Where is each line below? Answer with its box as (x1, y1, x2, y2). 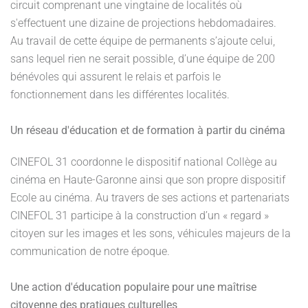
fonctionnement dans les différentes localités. (10, 88, 230, 101)
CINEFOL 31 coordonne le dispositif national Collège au (10, 155, 277, 168)
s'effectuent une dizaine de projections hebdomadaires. (10, 16, 276, 30)
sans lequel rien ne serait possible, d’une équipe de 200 (10, 52, 275, 65)
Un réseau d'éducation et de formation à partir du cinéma (10, 124, 285, 137)
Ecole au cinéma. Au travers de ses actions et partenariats (10, 191, 289, 204)
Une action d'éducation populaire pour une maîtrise (10, 280, 256, 294)
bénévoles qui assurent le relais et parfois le (10, 70, 221, 83)
